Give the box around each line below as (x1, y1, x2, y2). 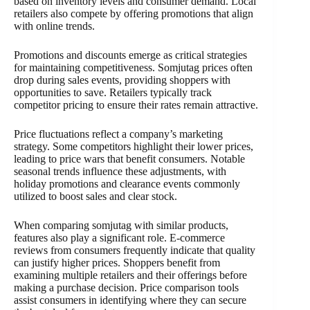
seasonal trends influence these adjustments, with (14, 165, 226, 177)
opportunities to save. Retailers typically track (14, 86, 212, 98)
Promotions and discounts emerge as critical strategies (14, 48, 247, 61)
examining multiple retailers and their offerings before (14, 268, 247, 281)
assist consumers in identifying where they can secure (14, 293, 246, 306)
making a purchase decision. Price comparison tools (14, 281, 239, 293)
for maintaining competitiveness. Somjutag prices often (14, 61, 253, 73)
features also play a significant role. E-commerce (14, 231, 225, 244)
